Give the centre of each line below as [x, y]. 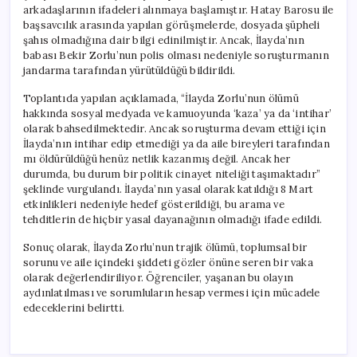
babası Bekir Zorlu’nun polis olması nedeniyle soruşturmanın [176, 55]
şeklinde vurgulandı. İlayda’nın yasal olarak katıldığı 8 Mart [169, 189]
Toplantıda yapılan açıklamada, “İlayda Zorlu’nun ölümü [161, 98]
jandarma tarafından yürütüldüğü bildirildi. [129, 70]
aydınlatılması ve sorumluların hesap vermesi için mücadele [172, 292]
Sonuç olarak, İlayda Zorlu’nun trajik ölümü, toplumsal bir [165, 247]
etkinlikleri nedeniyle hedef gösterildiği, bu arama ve [154, 204]
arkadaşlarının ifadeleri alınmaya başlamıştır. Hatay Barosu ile [178, 10]
